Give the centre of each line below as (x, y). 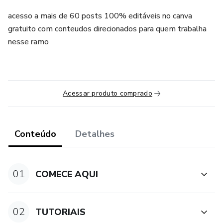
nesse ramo (28, 42)
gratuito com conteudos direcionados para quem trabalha (107, 29)
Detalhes (95, 134)
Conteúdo (35, 134)
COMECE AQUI (67, 174)
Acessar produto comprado (108, 93)
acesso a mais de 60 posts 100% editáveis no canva (100, 16)
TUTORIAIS (61, 212)
